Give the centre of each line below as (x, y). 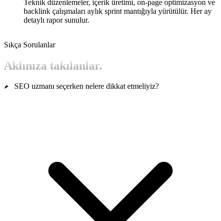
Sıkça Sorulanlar (30, 44)
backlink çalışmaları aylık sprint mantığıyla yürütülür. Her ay (118, 11)
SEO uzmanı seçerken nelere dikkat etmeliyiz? (86, 86)
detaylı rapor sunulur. (56, 20)
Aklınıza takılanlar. (53, 65)
